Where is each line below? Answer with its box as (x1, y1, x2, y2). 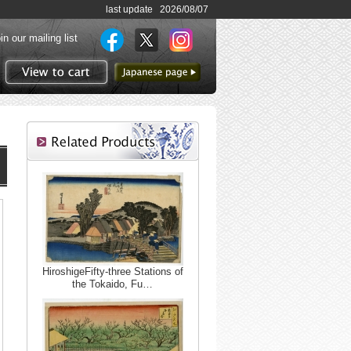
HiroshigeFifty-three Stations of (42, 266, 183, 277)
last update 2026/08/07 (106, 4, 208, 15)
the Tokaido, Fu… (72, 278, 153, 290)
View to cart (54, 89, 108, 100)
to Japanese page (120, 81, 201, 93)
